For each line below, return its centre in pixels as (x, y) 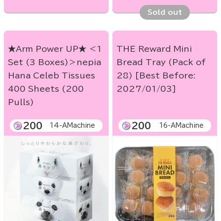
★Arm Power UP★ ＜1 (55, 49)
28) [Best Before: (156, 76)
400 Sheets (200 (46, 89)
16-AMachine (182, 126)
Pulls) (21, 102)
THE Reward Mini (154, 49)
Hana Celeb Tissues (52, 76)
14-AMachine (73, 126)
